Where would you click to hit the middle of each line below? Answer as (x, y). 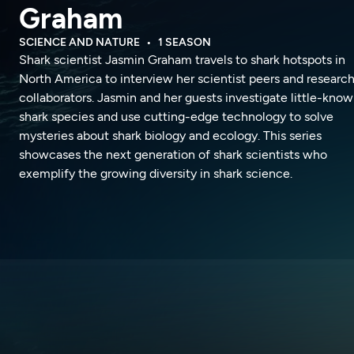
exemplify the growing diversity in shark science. (156, 173)
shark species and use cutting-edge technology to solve (176, 117)
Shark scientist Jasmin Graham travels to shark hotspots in (182, 60)
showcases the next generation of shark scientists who (173, 154)
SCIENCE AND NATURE (79, 42)
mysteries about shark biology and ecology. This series (170, 136)
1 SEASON (185, 42)
